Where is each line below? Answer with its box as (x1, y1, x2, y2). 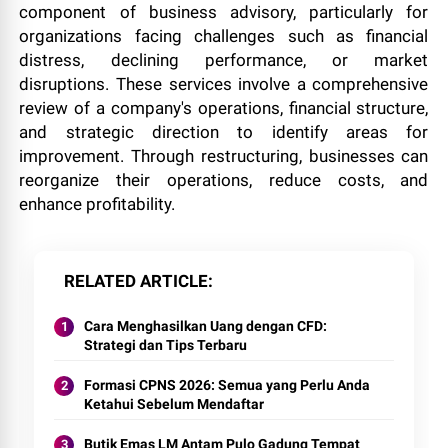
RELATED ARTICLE (64, 271, 209, 291)
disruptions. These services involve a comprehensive (19, 74, 429, 94)
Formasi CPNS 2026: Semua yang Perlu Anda (84, 377, 371, 393)
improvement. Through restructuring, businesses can (19, 146, 429, 166)
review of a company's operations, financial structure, (19, 98, 429, 118)
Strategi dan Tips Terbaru (84, 337, 248, 353)
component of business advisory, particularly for (19, 2, 429, 22)
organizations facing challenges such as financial (19, 26, 429, 46)
